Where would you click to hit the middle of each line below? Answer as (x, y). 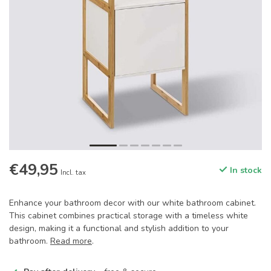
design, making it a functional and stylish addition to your (119, 228)
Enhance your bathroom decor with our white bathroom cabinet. (132, 203)
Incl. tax (73, 173)
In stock (245, 170)
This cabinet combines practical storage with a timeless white (129, 216)
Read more (71, 241)
